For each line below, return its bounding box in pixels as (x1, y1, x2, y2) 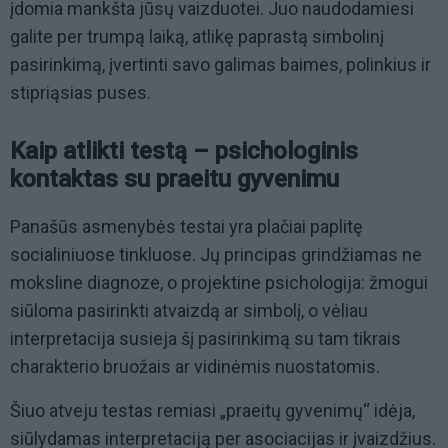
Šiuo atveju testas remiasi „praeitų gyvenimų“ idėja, (10, 400, 415, 422)
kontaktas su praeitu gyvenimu (10, 165, 339, 194)
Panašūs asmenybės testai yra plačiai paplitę (10, 216, 363, 238)
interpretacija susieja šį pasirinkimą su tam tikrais (10, 328, 401, 350)
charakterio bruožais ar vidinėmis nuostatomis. (10, 356, 380, 378)
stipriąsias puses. (10, 82, 151, 104)
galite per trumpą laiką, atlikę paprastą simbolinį (10, 26, 384, 48)
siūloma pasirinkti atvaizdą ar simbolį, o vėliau (10, 300, 368, 322)
